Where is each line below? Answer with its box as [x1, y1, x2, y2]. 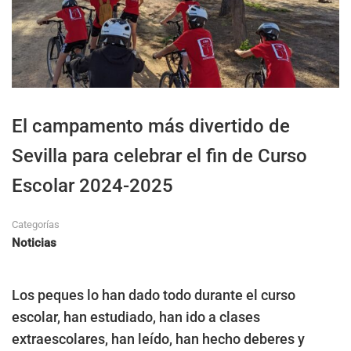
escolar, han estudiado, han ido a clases [12, 308, 260, 325]
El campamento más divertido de [12, 114, 290, 137]
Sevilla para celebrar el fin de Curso [12, 144, 307, 167]
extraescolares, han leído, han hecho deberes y [12, 330, 305, 347]
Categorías [12, 218, 60, 230]
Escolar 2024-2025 [12, 174, 173, 197]
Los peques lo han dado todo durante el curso [12, 286, 295, 303]
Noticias [12, 235, 56, 250]
